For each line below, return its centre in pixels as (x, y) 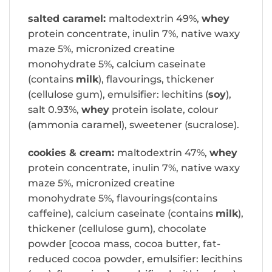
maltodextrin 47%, (163, 153)
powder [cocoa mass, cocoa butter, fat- (124, 244)
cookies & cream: (73, 153)
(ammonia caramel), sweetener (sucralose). (134, 125)
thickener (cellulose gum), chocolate (117, 229)
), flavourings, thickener (156, 80)
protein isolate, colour (164, 110)
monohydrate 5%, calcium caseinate (117, 64)
